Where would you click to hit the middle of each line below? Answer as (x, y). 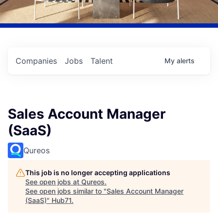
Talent (102, 61)
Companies (36, 61)
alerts (186, 61)
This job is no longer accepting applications (98, 173)
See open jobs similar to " (66, 191)
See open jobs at (53, 182)
